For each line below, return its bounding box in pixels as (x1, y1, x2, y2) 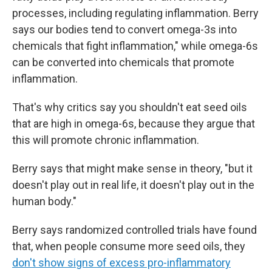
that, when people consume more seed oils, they (12, 240, 245, 253)
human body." (12, 195, 76, 208)
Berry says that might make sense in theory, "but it (12, 162, 253, 175)
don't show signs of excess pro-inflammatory (12, 256, 231, 269)
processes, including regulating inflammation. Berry (12, 7, 259, 19)
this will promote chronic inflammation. (12, 134, 199, 146)
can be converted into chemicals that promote (12, 56, 234, 69)
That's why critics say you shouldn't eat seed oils (12, 101, 247, 114)
